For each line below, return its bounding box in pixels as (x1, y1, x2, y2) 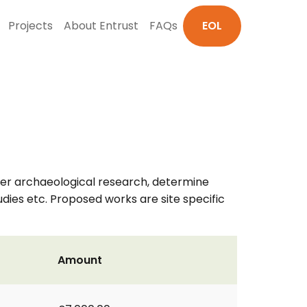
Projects (8, 18, 53, 34)
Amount (58, 252, 102, 268)
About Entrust (64, 18, 138, 34)
